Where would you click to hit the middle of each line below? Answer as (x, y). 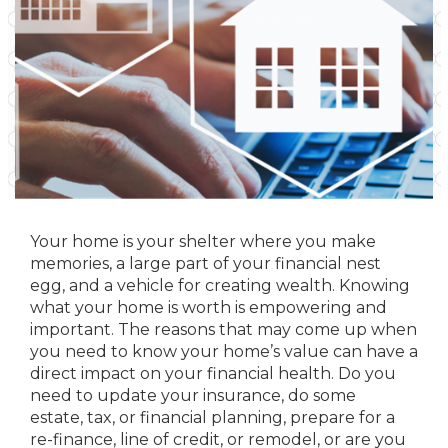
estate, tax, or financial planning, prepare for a (212, 417)
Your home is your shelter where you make (203, 241)
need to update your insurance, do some (193, 395)
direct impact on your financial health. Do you (213, 373)
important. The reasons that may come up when (223, 329)
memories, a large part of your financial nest (205, 263)
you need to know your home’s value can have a (224, 351)
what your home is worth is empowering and (208, 307)
